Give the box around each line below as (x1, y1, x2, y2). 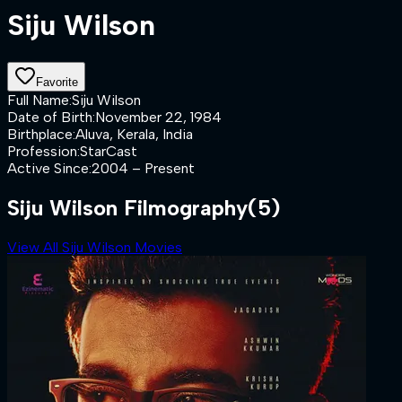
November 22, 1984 (95, 108, 222, 126)
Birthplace (7, 125, 73, 143)
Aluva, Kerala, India (75, 125, 193, 143)
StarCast (80, 142, 137, 160)
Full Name (7, 91, 69, 109)
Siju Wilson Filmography (7, 194, 248, 221)
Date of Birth (7, 108, 92, 126)
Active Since (7, 159, 89, 177)
